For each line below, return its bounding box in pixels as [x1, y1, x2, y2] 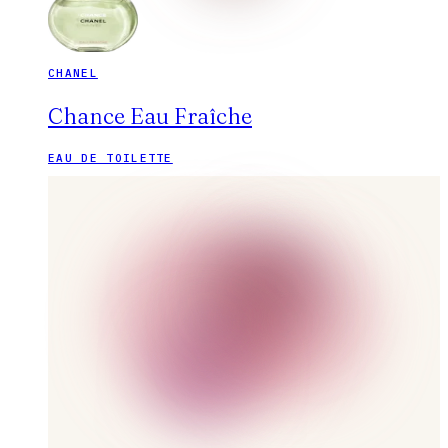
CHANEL [48, 66, 98, 81]
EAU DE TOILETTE [48, 151, 173, 166]
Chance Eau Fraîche [48, 102, 252, 131]
